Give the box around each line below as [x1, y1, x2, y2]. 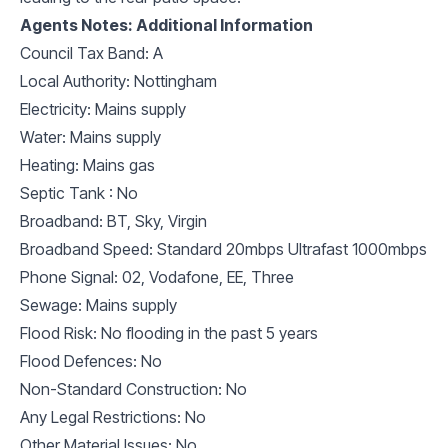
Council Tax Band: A [20, 42, 163, 63]
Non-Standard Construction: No [20, 378, 247, 399]
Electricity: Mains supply [20, 98, 186, 119]
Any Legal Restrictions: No [20, 406, 206, 427]
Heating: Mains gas [20, 154, 155, 175]
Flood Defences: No [20, 350, 162, 371]
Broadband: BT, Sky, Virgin [20, 210, 207, 231]
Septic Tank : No [20, 182, 138, 203]
